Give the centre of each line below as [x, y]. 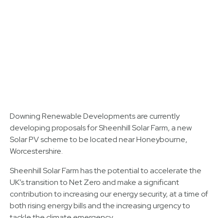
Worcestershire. [36, 151]
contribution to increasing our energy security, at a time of [109, 194]
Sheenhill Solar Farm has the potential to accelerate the [106, 171]
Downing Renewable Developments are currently [95, 116]
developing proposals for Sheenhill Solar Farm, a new [101, 128]
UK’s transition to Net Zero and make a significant [94, 182]
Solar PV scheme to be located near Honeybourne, [99, 140]
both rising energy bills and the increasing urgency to [100, 206]
